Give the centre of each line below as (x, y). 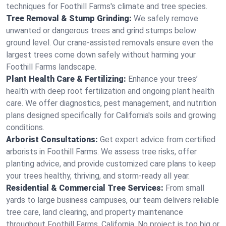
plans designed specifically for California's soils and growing (111, 115)
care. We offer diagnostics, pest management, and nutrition (111, 103)
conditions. (25, 127)
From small (185, 188)
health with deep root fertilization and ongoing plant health (110, 91)
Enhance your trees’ (163, 79)
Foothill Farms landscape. (51, 67)
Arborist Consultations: (52, 139)
